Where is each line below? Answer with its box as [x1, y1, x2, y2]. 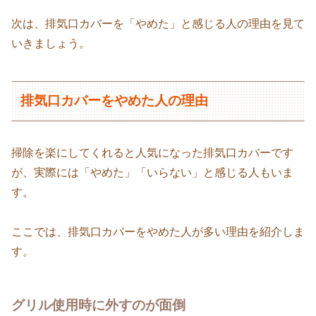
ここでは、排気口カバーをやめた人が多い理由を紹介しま [11, 226, 305, 238]
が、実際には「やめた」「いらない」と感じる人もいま [11, 166, 293, 178]
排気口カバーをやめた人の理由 [20, 93, 209, 109]
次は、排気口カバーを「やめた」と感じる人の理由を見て [11, 18, 305, 30]
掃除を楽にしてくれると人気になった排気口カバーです [11, 146, 293, 159]
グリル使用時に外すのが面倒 [11, 298, 186, 313]
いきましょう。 [11, 37, 90, 50]
